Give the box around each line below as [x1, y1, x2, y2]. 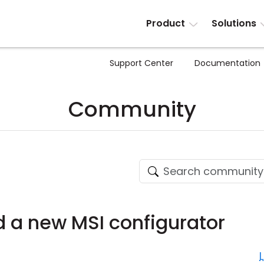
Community [68, 94, 196, 124]
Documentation [194, 57, 260, 69]
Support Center [110, 57, 173, 69]
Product [146, 16, 186, 30]
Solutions [211, 16, 256, 30]
